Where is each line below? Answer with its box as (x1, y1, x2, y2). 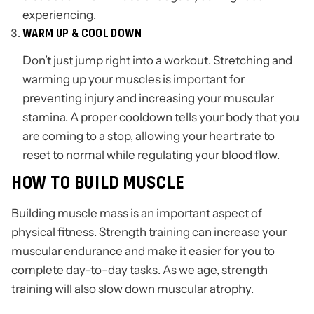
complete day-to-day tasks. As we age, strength (11, 262, 268, 278)
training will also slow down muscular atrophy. (11, 281, 254, 297)
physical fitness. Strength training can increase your (11, 224, 287, 240)
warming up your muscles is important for (22, 71, 245, 88)
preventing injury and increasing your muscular (22, 90, 274, 107)
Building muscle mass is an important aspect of (11, 205, 262, 221)
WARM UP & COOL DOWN (22, 26, 142, 41)
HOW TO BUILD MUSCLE (11, 172, 185, 193)
